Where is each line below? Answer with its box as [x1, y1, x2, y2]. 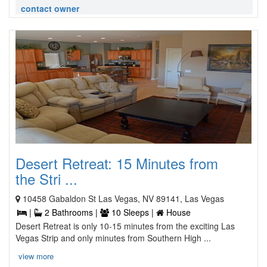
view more [18, 250, 54, 262]
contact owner [21, 2, 79, 14]
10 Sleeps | [109, 206, 156, 218]
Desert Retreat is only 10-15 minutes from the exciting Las [15, 220, 235, 232]
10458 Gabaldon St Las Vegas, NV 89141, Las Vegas [23, 193, 224, 204]
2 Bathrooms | [42, 206, 100, 218]
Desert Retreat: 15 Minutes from [15, 153, 218, 173]
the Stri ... [15, 168, 77, 189]
